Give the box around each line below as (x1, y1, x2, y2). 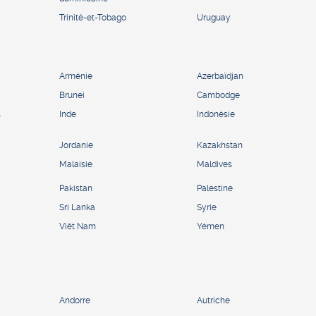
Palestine (197, 183, 233, 193)
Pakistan (59, 183, 92, 193)
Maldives (197, 159, 232, 169)
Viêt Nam (59, 221, 96, 231)
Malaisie (59, 159, 92, 169)
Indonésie (197, 109, 235, 119)
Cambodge (197, 90, 240, 100)
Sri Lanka (59, 202, 95, 212)
